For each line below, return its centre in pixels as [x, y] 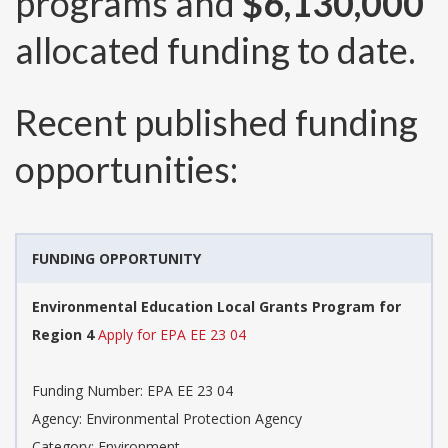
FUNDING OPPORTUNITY [116, 259]
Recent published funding [216, 122]
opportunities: [126, 169]
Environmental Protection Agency [194, 419]
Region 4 [63, 335]
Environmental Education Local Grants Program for [216, 307]
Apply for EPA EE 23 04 [172, 335]
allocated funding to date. [215, 50]
